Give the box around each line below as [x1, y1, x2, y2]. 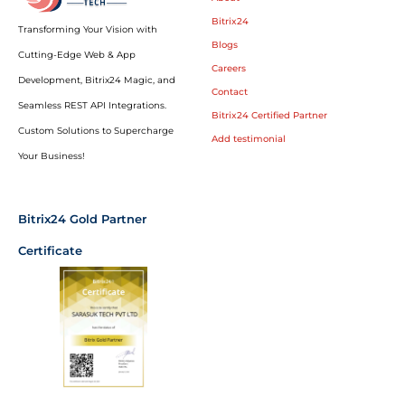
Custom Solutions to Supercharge [18, 125, 174, 137]
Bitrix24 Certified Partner [212, 109, 327, 122]
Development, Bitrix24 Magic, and [18, 74, 175, 87]
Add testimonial [212, 133, 286, 146]
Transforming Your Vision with [18, 24, 157, 36]
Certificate [18, 242, 82, 258]
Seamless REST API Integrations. [18, 99, 166, 112]
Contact [212, 86, 248, 99]
